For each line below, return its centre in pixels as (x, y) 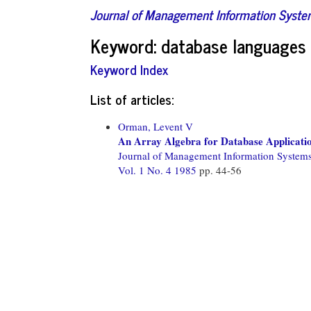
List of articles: (132, 99)
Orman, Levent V (155, 126)
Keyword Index (129, 69)
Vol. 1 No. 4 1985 (159, 170)
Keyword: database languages (198, 45)
